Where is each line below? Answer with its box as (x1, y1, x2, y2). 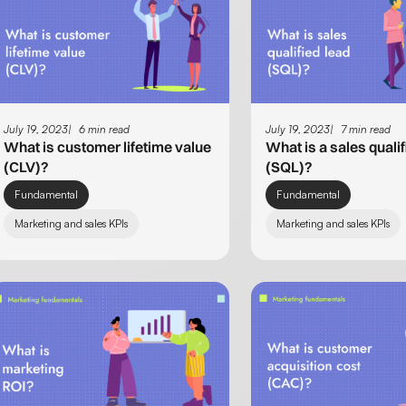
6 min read (79, 122, 130, 137)
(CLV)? (4, 158, 49, 177)
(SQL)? (266, 158, 314, 177)
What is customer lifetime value (4, 138, 211, 157)
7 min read (341, 122, 391, 137)
